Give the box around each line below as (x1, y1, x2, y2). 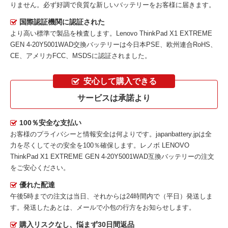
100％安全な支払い (19, 119, 81, 127)
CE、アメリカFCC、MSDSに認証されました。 (10, 51, 151, 60)
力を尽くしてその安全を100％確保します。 (10, 141, 140, 150)
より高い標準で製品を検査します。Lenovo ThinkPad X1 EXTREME (10, 29, 212, 37)
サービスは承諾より (77, 94, 151, 103)
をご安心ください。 (10, 164, 70, 172)
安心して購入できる (83, 76, 157, 85)
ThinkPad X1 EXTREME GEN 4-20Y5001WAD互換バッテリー (10, 153, 194, 161)
